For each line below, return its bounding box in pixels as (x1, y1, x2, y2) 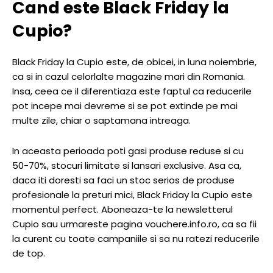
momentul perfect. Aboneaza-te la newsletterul (12, 203, 233, 216)
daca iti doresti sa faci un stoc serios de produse (12, 174, 235, 187)
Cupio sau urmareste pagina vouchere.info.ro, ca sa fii (12, 218, 257, 231)
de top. (12, 247, 45, 260)
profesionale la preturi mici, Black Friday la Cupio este (12, 188, 252, 202)
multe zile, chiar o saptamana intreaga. (12, 114, 191, 127)
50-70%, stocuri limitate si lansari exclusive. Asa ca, (12, 159, 241, 172)
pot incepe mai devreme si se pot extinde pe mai (12, 99, 238, 113)
